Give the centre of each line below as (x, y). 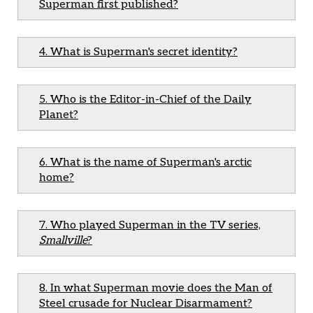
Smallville (63, 241)
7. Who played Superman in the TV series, (150, 225)
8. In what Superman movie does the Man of (156, 288)
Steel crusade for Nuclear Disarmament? (146, 304)
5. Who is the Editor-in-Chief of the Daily (145, 100)
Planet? (59, 115)
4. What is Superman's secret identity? (138, 52)
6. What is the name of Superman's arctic (145, 162)
